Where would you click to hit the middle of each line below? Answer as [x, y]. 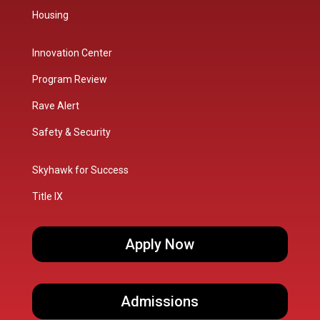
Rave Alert [55, 106]
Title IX [47, 197]
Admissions [160, 302]
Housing [50, 15]
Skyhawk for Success [80, 170]
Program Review [69, 80]
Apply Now [160, 245]
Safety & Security [71, 132]
